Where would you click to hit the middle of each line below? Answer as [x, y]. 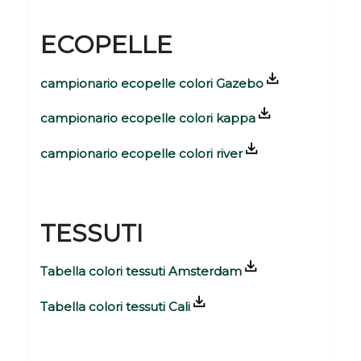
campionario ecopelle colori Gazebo [151, 83]
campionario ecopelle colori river [141, 154]
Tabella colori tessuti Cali [115, 307]
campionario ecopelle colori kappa [147, 118]
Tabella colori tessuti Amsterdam [141, 272]
